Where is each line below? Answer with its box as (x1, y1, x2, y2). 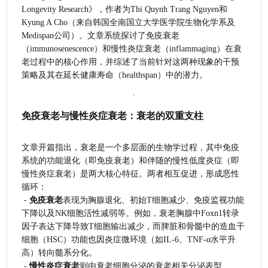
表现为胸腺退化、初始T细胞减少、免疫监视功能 (63, 195, 245, 205)
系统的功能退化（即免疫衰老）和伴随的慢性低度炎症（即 (22, 156, 240, 165)
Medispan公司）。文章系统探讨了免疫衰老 (22, 31, 180, 40)
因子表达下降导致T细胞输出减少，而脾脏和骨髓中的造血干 (22, 221, 245, 231)
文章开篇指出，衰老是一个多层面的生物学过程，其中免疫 (22, 142, 240, 152)
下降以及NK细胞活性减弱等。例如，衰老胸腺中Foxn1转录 (22, 208, 240, 218)
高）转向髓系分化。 (22, 248, 98, 257)
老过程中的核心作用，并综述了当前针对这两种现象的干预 (22, 57, 240, 66)
